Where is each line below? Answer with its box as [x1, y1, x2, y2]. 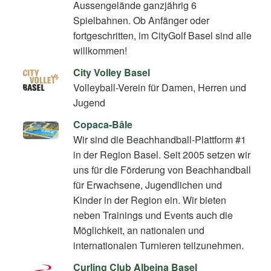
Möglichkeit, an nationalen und [73, 223, 205, 238]
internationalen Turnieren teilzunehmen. [73, 238, 244, 253]
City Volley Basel [73, 65, 151, 80]
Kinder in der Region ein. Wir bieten [73, 193, 227, 207]
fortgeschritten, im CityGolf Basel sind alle [73, 28, 252, 42]
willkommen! [73, 43, 128, 57]
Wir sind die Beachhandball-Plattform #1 [73, 132, 247, 147]
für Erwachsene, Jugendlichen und [73, 178, 223, 192]
